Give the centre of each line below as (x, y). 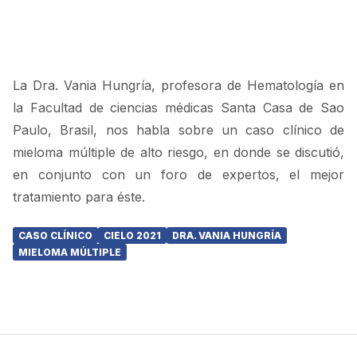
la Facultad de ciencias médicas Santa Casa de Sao (178, 108)
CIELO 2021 (132, 235)
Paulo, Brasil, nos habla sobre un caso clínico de (178, 130)
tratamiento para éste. (79, 197)
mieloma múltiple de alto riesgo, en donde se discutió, (178, 152)
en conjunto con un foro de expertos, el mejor (178, 175)
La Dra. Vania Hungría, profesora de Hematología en (178, 85)
